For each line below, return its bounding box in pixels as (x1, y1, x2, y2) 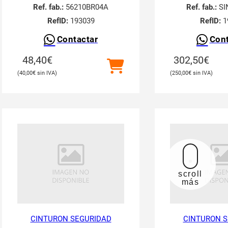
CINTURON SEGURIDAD (30, 214, 111, 223)
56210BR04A (64, 3, 108, 12)
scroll (178, 169, 203, 179)
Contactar (56, 35, 98, 44)
